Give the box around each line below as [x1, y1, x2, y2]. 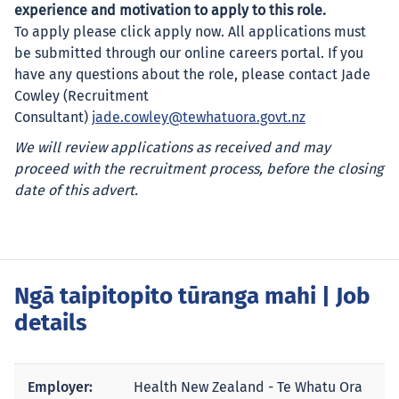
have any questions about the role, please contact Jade [14, 68, 370, 82]
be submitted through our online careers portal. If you [14, 46, 363, 61]
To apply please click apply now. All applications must [14, 25, 366, 39]
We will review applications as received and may [14, 141, 330, 155]
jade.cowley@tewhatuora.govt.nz [92, 110, 305, 125]
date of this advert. [14, 183, 138, 198]
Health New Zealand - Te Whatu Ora [134, 380, 362, 395]
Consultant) [14, 110, 92, 125]
